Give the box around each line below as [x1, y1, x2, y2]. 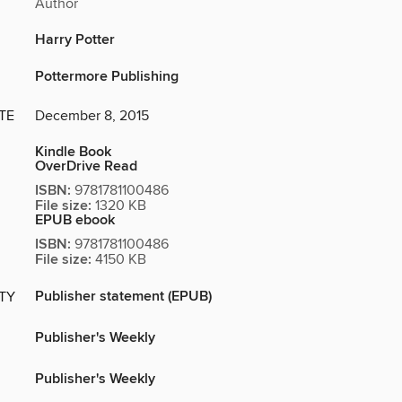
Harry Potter [35, 30, 115, 49]
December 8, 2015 [35, 106, 149, 125]
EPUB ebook [35, 210, 115, 230]
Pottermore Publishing [35, 66, 179, 86]
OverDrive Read [35, 156, 137, 176]
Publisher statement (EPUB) [35, 286, 212, 306]
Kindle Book [35, 142, 111, 162]
